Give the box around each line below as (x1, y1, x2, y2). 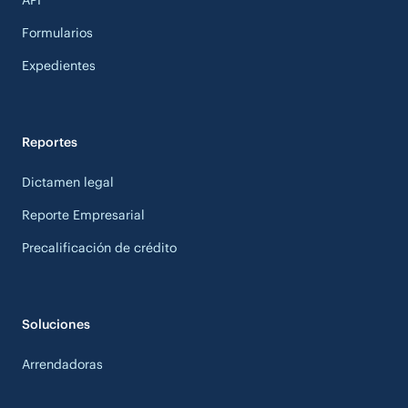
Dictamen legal (22, 173, 114, 190)
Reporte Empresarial (22, 206, 145, 223)
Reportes (22, 133, 77, 150)
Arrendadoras (22, 355, 103, 372)
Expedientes (22, 56, 96, 74)
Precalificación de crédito (22, 239, 177, 256)
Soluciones (22, 315, 90, 332)
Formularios (22, 24, 93, 41)
